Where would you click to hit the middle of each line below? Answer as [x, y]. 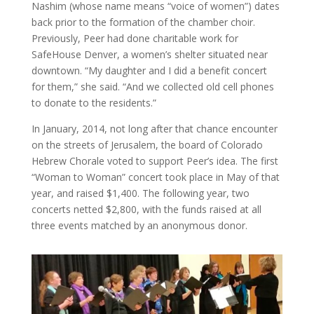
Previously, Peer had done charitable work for [135, 39]
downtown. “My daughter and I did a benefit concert [149, 71]
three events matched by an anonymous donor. [139, 226]
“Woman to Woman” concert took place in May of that [155, 177]
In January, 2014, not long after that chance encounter [154, 129]
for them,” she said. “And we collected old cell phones [152, 87]
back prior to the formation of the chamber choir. [143, 22]
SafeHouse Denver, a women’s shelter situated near [149, 55]
